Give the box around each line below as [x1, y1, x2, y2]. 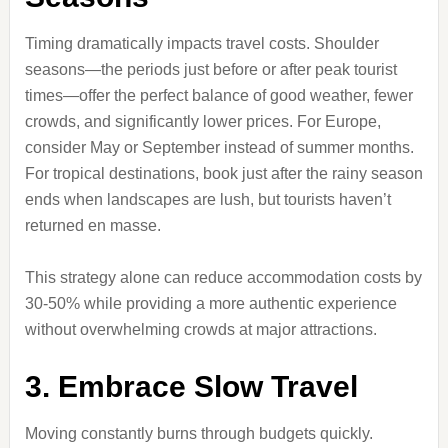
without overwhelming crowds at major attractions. [24, 321, 377, 338]
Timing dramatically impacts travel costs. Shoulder [24, 35, 379, 52]
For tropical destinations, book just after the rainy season [24, 165, 423, 182]
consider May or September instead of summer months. [24, 139, 414, 156]
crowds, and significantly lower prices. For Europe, [24, 113, 381, 130]
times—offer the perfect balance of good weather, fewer [24, 87, 413, 104]
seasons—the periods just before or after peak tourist [24, 61, 397, 78]
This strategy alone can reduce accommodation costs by [24, 269, 422, 286]
